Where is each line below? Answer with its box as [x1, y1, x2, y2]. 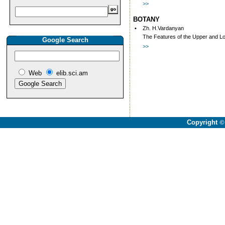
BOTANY [133, 16, 160, 23]
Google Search [42, 36, 88, 44]
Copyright [186, 119, 219, 126]
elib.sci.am [56, 69, 88, 77]
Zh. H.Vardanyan [143, 25, 184, 31]
